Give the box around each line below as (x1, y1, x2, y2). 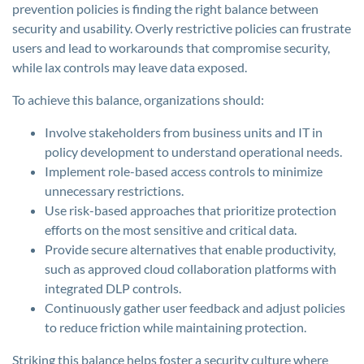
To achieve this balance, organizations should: (12, 92, 264, 107)
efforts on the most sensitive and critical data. (45, 222, 297, 237)
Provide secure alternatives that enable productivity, (45, 241, 336, 257)
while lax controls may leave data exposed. (12, 59, 247, 75)
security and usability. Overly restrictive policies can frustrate (12, 20, 351, 36)
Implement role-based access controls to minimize (45, 163, 323, 179)
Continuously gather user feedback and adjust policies (45, 300, 345, 315)
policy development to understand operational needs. (45, 144, 342, 159)
